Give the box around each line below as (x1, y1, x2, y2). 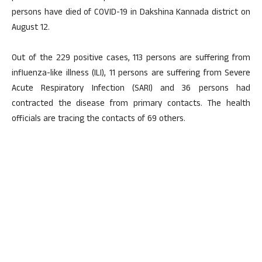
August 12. (12, 21, 50, 36)
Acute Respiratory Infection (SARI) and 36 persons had (12, 82, 250, 96)
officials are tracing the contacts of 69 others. (12, 112, 185, 127)
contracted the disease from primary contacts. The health (12, 97, 250, 112)
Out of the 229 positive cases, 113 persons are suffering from (12, 51, 250, 66)
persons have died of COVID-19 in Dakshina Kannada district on (12, 6, 250, 20)
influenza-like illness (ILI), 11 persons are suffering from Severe (12, 67, 250, 81)
